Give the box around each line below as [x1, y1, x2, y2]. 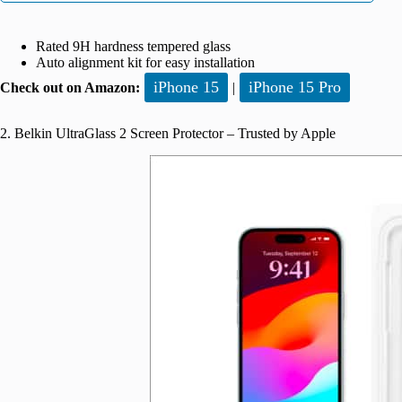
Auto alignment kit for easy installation [36, 55, 258, 71]
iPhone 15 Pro [249, 78, 341, 97]
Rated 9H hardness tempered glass [36, 39, 231, 55]
